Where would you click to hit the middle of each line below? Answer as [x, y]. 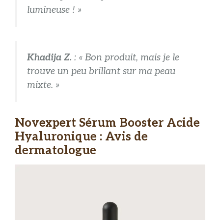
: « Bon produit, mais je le [125, 57]
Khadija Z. [49, 57]
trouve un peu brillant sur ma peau [101, 71]
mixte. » [43, 85]
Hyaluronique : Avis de [81, 137]
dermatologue [55, 150]
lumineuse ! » [54, 10]
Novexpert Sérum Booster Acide [107, 123]
